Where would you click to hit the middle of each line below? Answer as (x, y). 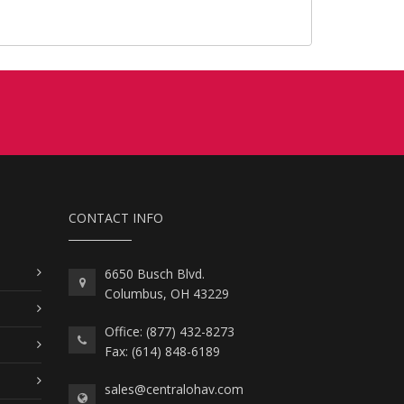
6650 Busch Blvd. (155, 273)
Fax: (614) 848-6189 (162, 351)
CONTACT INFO (116, 217)
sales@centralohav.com (174, 389)
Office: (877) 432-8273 (170, 331)
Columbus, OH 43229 (167, 293)
